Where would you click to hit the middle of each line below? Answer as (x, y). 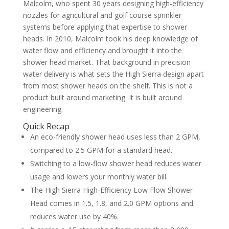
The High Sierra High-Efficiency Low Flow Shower (111, 190)
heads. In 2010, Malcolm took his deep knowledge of (110, 38)
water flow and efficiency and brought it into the (102, 50)
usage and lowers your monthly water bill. (99, 176)
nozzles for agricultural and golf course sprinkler (102, 15)
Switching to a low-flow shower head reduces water (116, 163)
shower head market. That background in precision (107, 62)
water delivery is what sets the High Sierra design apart (113, 74)
